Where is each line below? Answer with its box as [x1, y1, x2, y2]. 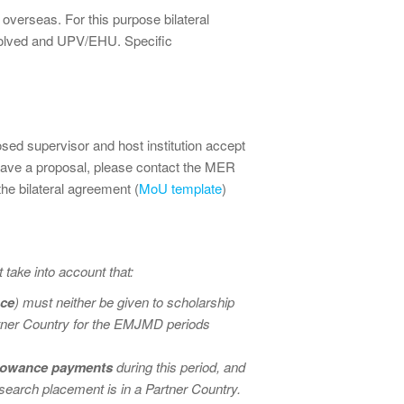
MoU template [139, 179, 222, 197]
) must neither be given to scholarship [14, 292, 234, 311]
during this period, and [113, 357, 245, 376]
